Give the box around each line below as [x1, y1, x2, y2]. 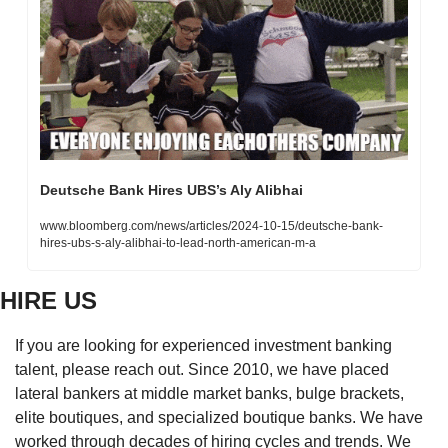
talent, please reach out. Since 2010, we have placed [15, 360, 389, 378]
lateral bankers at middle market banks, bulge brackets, [15, 384, 404, 402]
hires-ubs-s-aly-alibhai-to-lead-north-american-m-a [40, 235, 316, 250]
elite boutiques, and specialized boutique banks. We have [15, 408, 423, 426]
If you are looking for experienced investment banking [15, 336, 392, 354]
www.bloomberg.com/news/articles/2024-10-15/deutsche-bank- [40, 218, 383, 233]
